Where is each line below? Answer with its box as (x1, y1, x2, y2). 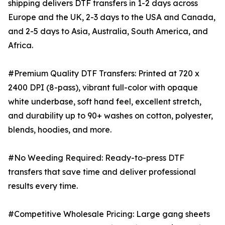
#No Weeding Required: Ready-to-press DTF (8, 153, 184, 163)
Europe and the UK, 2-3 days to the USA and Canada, (8, 12, 215, 23)
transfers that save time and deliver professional (8, 167, 196, 177)
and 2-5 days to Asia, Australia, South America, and (8, 26, 208, 37)
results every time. (8, 181, 78, 191)
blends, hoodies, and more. (8, 125, 111, 135)
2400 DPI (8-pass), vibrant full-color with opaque (8, 82, 198, 93)
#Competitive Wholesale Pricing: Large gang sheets (8, 209, 210, 219)
